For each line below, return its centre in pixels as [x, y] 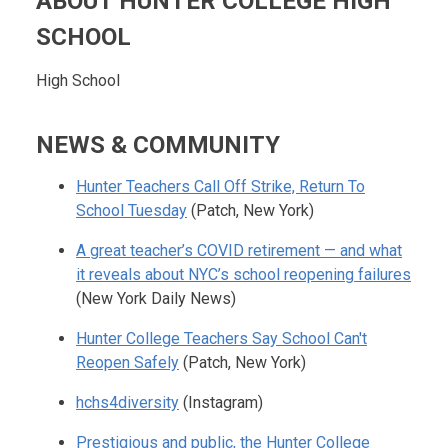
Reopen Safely [127, 363]
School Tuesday [131, 211]
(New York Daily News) [156, 299]
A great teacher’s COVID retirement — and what [239, 251]
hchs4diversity [127, 403]
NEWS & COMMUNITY [158, 145]
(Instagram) [221, 403]
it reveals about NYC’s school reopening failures [243, 275]
